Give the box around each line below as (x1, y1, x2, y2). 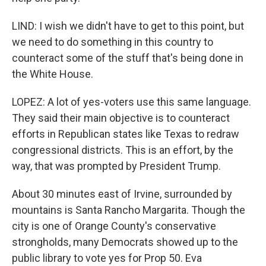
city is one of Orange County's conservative (12, 220, 216, 232)
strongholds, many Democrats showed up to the (12, 236, 238, 248)
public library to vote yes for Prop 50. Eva (12, 252, 202, 264)
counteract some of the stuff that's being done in (12, 52, 243, 64)
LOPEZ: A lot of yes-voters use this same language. (12, 96, 251, 108)
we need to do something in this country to (12, 36, 213, 48)
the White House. (12, 68, 93, 80)
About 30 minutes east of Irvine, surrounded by (12, 188, 232, 200)
